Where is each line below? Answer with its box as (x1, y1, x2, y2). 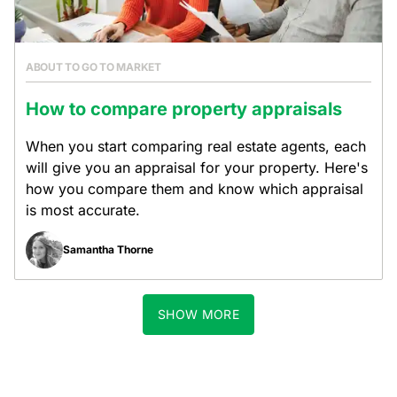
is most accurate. (26, 201, 140, 219)
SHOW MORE (157, 307, 240, 322)
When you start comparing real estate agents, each (26, 137, 366, 155)
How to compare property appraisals (26, 98, 342, 120)
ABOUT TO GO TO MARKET (26, 60, 161, 74)
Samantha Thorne (63, 243, 153, 256)
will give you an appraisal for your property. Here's (26, 159, 368, 176)
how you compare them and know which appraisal (26, 180, 363, 198)
